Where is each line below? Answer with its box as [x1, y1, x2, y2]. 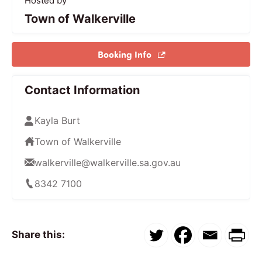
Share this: [12, 229, 65, 241]
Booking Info [97, 47, 154, 60]
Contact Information [25, 82, 140, 97]
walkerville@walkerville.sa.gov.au [35, 156, 181, 168]
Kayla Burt [35, 114, 80, 126]
